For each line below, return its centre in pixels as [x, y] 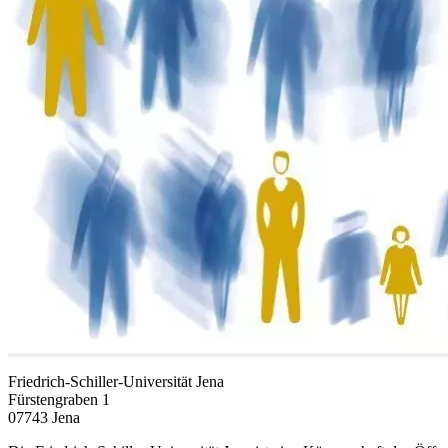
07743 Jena [44, 417]
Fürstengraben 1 [59, 399]
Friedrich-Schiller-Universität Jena [116, 381]
